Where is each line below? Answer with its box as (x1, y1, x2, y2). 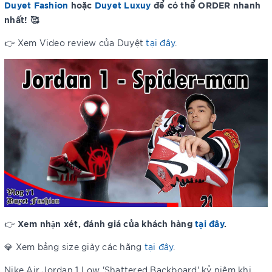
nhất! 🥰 (4, 13, 39, 25)
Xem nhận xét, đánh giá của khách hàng (17, 217, 195, 229)
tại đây (195, 217, 224, 229)
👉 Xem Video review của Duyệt (4, 37, 146, 48)
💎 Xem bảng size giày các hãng (4, 241, 144, 253)
